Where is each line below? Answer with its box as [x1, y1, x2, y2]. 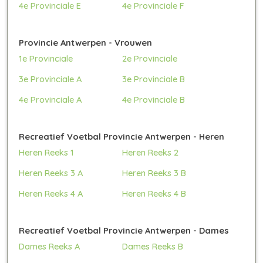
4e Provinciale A [19, 93, 82, 105]
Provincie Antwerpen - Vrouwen [19, 36, 152, 48]
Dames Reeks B [122, 240, 184, 252]
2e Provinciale [122, 52, 178, 64]
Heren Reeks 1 [19, 146, 74, 158]
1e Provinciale [19, 52, 73, 64]
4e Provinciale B [122, 93, 186, 105]
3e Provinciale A [19, 73, 82, 85]
